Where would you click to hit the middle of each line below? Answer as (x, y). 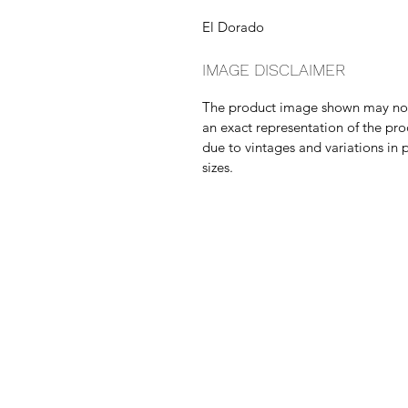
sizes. (218, 167)
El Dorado (233, 26)
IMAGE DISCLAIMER (274, 69)
